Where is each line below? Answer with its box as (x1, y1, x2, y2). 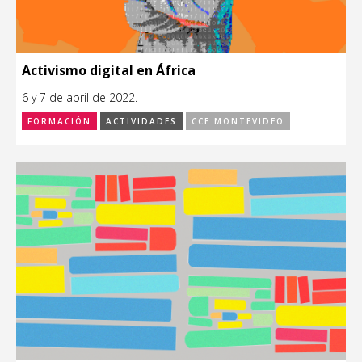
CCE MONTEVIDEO (192, 115, 284, 127)
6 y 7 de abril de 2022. (22, 89, 137, 105)
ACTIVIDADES (106, 115, 177, 127)
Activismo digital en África (22, 61, 196, 79)
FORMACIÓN (27, 115, 91, 127)
